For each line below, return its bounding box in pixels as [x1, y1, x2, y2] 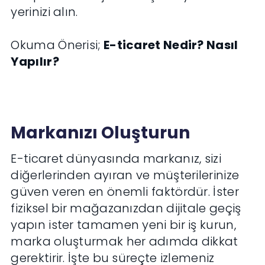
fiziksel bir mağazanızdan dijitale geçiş [11, 200, 241, 217]
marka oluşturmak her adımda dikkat [11, 233, 238, 250]
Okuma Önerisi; [11, 37, 104, 54]
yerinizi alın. [11, 4, 78, 21]
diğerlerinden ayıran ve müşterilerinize [11, 167, 240, 184]
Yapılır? [11, 53, 59, 70]
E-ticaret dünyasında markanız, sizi [11, 150, 221, 167]
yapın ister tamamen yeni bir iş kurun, [11, 216, 236, 234]
